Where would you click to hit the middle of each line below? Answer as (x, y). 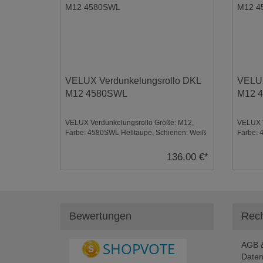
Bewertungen (100, 216)
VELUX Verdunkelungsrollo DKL (133, 81)
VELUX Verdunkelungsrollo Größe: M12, (130, 123)
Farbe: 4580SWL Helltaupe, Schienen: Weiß (136, 133)
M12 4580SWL (97, 94)
